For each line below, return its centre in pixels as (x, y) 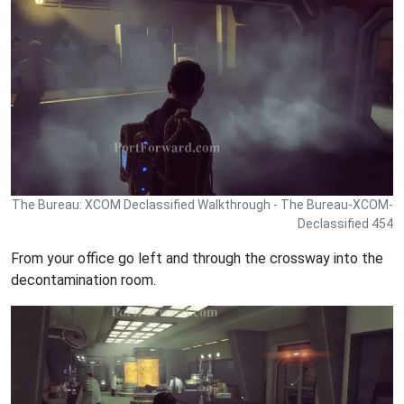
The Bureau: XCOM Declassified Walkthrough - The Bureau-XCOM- (202, 205)
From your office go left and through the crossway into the (197, 259)
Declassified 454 (345, 224)
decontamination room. (83, 280)
